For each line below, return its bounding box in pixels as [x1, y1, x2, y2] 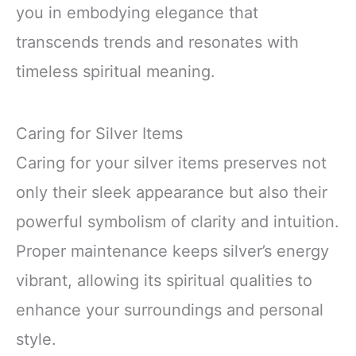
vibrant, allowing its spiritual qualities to [16, 270, 312, 290]
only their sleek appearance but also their [16, 182, 327, 202]
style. [16, 329, 56, 349]
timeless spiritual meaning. [16, 62, 215, 82]
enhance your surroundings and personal [16, 300, 323, 319]
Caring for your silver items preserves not [16, 153, 327, 172]
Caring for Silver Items [16, 123, 183, 143]
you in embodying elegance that [16, 3, 258, 23]
